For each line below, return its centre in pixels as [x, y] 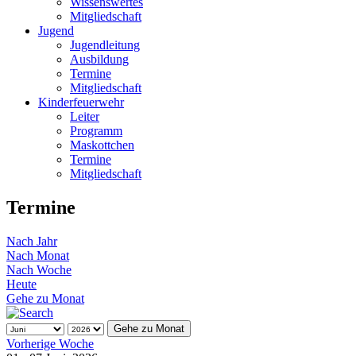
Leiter [85, 116]
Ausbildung [99, 59]
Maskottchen [102, 145]
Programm [96, 131]
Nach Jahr [32, 241]
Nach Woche [39, 269]
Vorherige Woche [50, 343]
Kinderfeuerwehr [81, 102]
